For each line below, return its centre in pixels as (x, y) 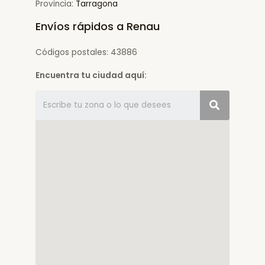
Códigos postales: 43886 (86, 53)
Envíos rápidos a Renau (98, 27)
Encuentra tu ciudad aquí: (91, 75)
